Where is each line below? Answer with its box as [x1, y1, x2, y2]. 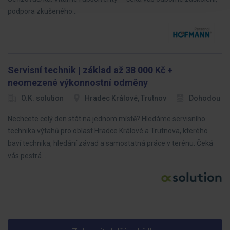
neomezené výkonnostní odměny [8, 77, 148, 88]
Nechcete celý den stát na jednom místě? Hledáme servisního [8, 114, 205, 123]
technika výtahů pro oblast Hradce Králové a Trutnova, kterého [8, 127, 208, 135]
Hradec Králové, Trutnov [85, 94, 166, 102]
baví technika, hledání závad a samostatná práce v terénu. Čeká [8, 139, 213, 147]
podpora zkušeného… [8, 7, 77, 15]
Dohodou [189, 94, 220, 102]
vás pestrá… [8, 151, 46, 160]
